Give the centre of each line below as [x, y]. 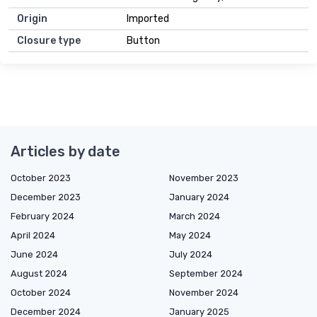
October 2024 [41, 293]
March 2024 [195, 217]
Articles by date [65, 152]
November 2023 [204, 178]
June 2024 [34, 255]
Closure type [49, 41]
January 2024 [199, 197]
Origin [32, 19]
